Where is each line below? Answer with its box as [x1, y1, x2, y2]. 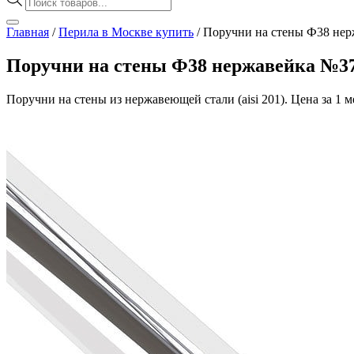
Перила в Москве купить [58, 24, 194, 39]
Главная [6, 24, 49, 39]
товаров [24, 3, 67, 17]
